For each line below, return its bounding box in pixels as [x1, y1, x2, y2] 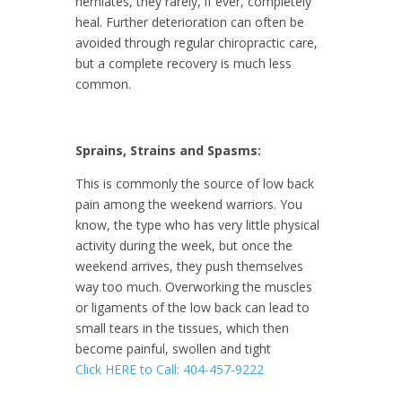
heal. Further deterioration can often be [75, 13, 304, 31]
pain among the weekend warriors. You [75, 195, 302, 213]
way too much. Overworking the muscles [75, 277, 312, 295]
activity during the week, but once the [75, 236, 293, 254]
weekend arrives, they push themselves [75, 257, 303, 275]
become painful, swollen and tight [75, 339, 271, 357]
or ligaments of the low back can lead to [75, 298, 310, 316]
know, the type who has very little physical [75, 215, 319, 233]
